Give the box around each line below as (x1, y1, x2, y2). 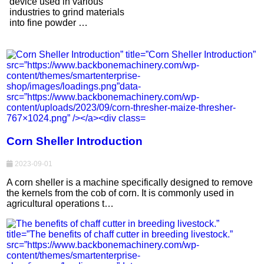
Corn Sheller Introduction (6, 134, 143, 147)
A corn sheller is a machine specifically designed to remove (6, 177, 253, 188)
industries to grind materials (9, 6, 125, 17)
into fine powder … (9, 17, 88, 28)
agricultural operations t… (6, 199, 114, 209)
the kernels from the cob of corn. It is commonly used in (6, 188, 235, 199)
